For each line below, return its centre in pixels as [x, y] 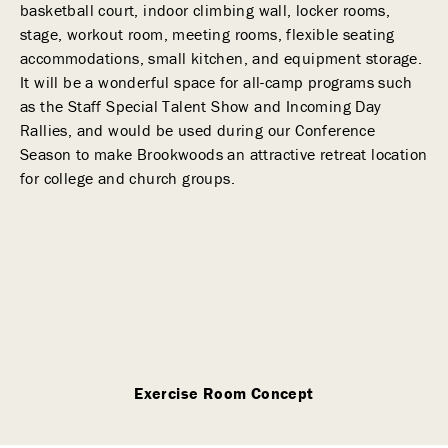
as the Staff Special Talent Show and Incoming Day [201, 106]
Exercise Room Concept [224, 393]
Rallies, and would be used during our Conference [198, 130]
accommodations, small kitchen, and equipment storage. [221, 58]
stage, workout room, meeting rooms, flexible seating [207, 34]
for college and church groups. [127, 178]
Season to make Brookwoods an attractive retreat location [224, 154]
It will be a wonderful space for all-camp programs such [216, 82]
